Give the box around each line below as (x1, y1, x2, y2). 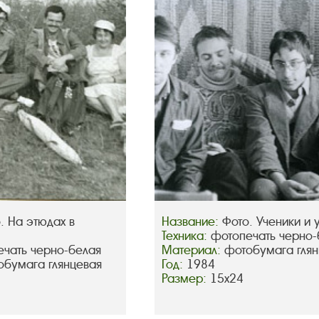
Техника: (162, 228, 211, 244)
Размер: (162, 271, 211, 286)
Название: (162, 214, 223, 229)
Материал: (162, 242, 225, 258)
